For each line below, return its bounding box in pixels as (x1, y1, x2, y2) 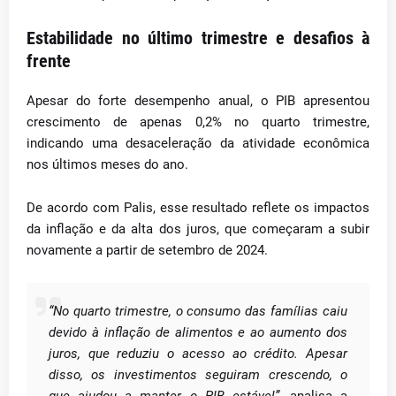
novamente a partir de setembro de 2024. (27, 242, 268, 258)
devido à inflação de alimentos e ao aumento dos (49, 324, 347, 340)
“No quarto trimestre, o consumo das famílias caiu (49, 303, 347, 319)
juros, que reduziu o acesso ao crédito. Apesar (49, 346, 347, 362)
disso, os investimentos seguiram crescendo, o (49, 367, 347, 383)
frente (27, 50, 71, 72)
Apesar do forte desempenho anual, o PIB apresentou (27, 93, 369, 109)
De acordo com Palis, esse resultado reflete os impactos (27, 200, 369, 216)
